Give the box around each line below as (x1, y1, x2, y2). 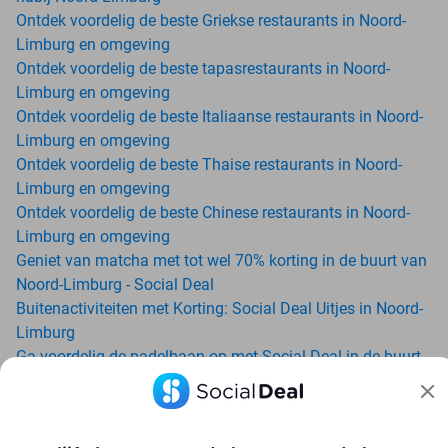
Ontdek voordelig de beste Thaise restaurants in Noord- (16, 154, 402, 174)
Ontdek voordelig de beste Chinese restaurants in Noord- (16, 202, 410, 222)
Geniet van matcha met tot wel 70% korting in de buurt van (16, 250, 427, 270)
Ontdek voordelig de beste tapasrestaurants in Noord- (16, 58, 390, 78)
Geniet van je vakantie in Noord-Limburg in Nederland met (16, 394, 422, 414)
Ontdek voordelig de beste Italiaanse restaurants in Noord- (16, 106, 423, 126)
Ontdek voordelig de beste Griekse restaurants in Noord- (16, 10, 406, 30)
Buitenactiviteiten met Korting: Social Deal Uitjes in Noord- (16, 298, 423, 318)
